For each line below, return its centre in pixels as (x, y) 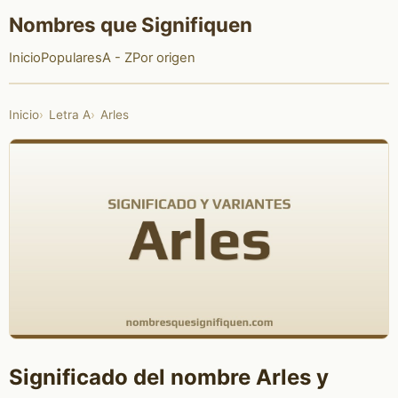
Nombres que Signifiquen (130, 24)
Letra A (69, 115)
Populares (71, 58)
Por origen (163, 58)
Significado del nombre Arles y (168, 378)
